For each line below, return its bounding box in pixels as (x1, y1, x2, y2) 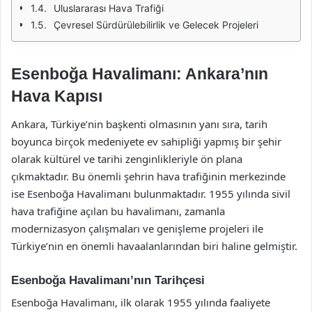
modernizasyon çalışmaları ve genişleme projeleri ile (11, 221, 263, 235)
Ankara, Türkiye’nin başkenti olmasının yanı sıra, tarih (11, 116, 267, 131)
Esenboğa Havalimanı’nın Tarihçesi (11, 273, 205, 287)
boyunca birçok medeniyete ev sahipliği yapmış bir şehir (11, 134, 281, 148)
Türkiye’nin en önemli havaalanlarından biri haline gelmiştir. (11, 238, 297, 253)
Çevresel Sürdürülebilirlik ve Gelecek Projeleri (54, 19, 258, 31)
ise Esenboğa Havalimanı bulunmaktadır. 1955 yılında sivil (11, 186, 290, 201)
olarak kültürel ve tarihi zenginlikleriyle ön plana (11, 151, 242, 166)
